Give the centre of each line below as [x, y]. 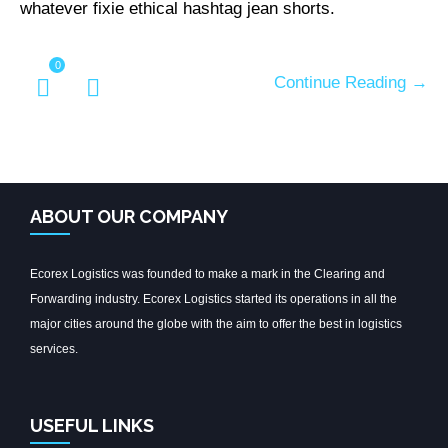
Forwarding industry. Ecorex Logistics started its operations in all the [213, 298]
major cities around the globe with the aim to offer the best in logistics [216, 323]
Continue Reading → [351, 82]
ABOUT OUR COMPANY [129, 216]
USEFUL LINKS [92, 425]
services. [54, 348]
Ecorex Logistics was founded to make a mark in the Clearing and [207, 273]
